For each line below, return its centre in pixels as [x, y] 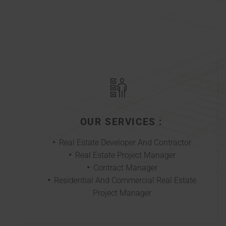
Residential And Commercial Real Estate [125, 181]
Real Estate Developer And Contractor [125, 143]
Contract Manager [125, 168]
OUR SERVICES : [121, 122]
